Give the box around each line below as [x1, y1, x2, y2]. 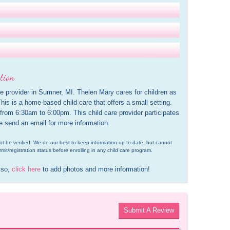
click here [12, 165, 41, 173]
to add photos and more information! [41, 165, 150, 173]
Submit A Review [123, 206, 174, 214]
